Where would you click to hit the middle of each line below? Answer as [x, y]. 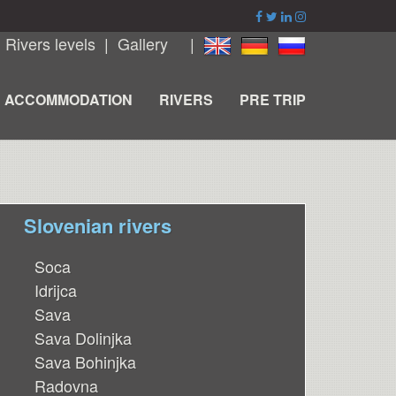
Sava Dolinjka [83, 338]
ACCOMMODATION [69, 100]
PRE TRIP [273, 100]
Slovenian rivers [98, 226]
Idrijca [56, 290]
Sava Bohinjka [85, 362]
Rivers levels [50, 43]
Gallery [143, 43]
